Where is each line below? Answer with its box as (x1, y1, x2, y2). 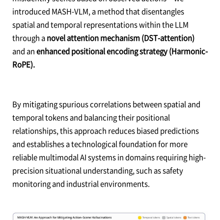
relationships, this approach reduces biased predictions (12, 125, 199, 136)
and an (12, 45, 36, 56)
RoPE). (12, 58, 36, 70)
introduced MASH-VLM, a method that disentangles (12, 5, 184, 17)
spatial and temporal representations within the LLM (12, 19, 189, 30)
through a (12, 32, 47, 43)
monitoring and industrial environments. (12, 178, 150, 189)
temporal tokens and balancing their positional (12, 111, 170, 123)
